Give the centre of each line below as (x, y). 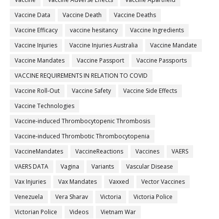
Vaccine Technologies (44, 106)
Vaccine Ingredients (157, 30)
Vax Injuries (30, 182)
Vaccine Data (33, 15)
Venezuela (29, 197)
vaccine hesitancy (94, 30)
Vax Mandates (77, 182)
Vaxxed (119, 182)
